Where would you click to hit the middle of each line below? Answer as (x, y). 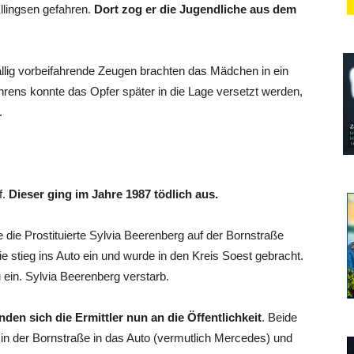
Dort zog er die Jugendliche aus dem (195, 9)
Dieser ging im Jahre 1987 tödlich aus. (112, 194)
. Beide (279, 317)
